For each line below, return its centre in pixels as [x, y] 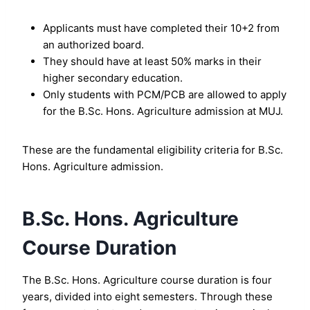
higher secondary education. [113, 78]
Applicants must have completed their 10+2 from [161, 28]
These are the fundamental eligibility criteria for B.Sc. [153, 150]
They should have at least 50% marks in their [152, 62]
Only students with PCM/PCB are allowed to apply [165, 95]
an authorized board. [93, 45]
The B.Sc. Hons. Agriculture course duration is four [147, 280]
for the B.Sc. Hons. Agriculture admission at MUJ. [163, 111]
